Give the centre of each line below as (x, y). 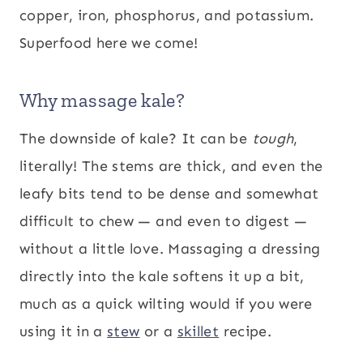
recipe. (246, 331)
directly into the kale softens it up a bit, (162, 276)
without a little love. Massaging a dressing (170, 249)
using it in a (64, 331)
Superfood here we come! (109, 43)
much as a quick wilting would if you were (166, 304)
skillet (198, 331)
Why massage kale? (102, 100)
